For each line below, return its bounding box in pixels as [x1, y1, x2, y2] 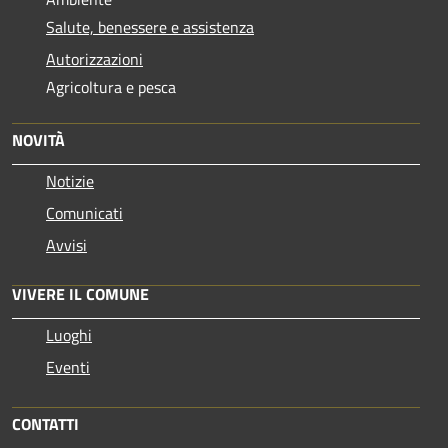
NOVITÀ [12, 127, 65, 152]
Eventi [46, 354, 90, 379]
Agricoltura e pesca [46, 74, 176, 99]
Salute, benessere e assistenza [46, 14, 254, 39]
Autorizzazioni [46, 46, 143, 71]
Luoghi [46, 322, 92, 347]
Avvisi [46, 232, 87, 257]
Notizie [46, 168, 94, 193]
